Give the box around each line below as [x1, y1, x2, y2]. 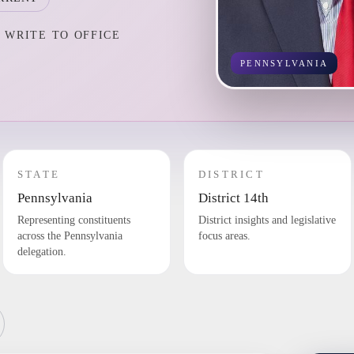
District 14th [198, 190, 269, 205]
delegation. [17, 246, 66, 258]
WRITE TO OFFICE [5, 29, 121, 41]
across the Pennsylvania [17, 230, 122, 242]
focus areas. [198, 230, 250, 242]
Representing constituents [17, 214, 130, 226]
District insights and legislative [198, 214, 336, 226]
